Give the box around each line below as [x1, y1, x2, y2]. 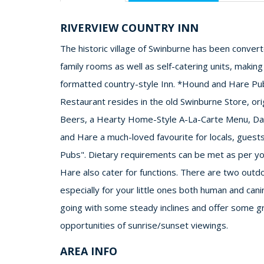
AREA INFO [60, 244, 117, 258]
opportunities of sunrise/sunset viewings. [60, 219, 228, 231]
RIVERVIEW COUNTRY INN [60, 21, 199, 35]
